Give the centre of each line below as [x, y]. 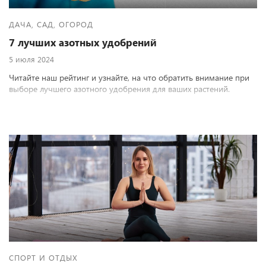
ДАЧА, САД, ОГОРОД [51, 24]
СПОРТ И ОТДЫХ [43, 257]
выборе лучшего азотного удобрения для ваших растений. [119, 89]
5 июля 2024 [31, 59]
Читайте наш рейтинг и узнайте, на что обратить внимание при [129, 77]
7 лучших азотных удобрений [83, 42]
